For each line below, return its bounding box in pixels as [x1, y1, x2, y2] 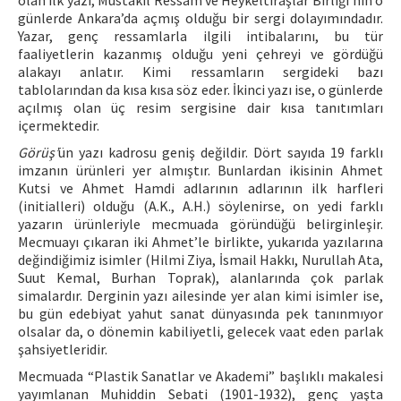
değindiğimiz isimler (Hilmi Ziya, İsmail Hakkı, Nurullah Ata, [18, 251, 383, 269]
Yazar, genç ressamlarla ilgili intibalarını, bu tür [18, 27, 383, 45]
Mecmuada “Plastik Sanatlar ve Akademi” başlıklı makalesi [18, 367, 383, 385]
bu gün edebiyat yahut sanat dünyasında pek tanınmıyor [18, 304, 383, 322]
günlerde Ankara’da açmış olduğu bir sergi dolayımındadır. [18, 9, 383, 27]
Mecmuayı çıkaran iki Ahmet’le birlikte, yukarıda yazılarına [18, 233, 383, 251]
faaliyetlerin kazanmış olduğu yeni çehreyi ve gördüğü [18, 45, 383, 63]
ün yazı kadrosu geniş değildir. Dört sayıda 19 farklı [58, 143, 383, 161]
